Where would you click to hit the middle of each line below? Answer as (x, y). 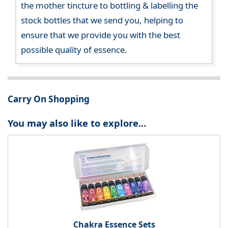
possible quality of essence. (74, 49)
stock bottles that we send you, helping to (102, 20)
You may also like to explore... (77, 123)
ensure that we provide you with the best (101, 35)
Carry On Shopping (49, 99)
